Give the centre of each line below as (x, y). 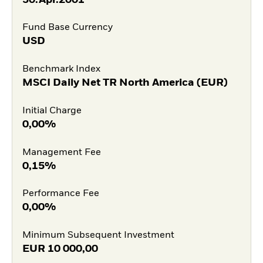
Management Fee (61, 152)
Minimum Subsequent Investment (98, 236)
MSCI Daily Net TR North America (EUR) (125, 83)
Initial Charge (52, 111)
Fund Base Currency (67, 28)
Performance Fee (60, 194)
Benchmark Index (61, 70)
